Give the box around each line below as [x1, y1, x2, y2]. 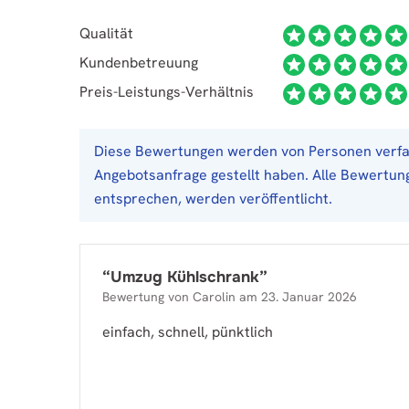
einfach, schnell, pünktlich [102, 322, 273, 341]
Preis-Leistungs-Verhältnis [79, 82, 254, 101]
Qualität [79, 24, 133, 43]
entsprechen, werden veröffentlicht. [94, 189, 332, 208]
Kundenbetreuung [79, 53, 198, 72]
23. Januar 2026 [261, 288, 357, 305]
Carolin [193, 288, 236, 305]
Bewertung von [102, 288, 193, 305]
